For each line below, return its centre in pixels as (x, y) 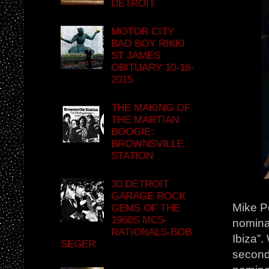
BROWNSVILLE (147, 144)
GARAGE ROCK (149, 196)
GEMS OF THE (146, 208)
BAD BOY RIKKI (148, 44)
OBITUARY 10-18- (153, 68)
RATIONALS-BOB (152, 232)
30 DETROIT (140, 184)
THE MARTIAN (145, 120)
